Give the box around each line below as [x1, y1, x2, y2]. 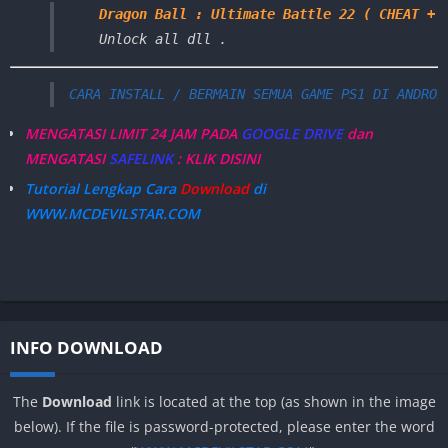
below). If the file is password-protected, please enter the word [13, 416, 435, 436]
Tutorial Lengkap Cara [25, 178, 176, 198]
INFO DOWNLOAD [10, 335, 163, 359]
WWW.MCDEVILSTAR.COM [25, 203, 200, 223]
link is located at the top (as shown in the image [111, 391, 436, 411]
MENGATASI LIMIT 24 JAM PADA [25, 123, 241, 143]
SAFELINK [105, 148, 173, 168]
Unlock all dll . [99, 30, 227, 47]
